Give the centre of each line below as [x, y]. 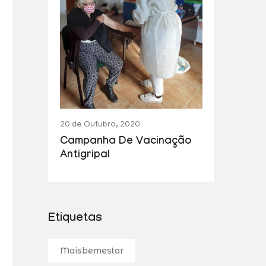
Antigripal [85, 156]
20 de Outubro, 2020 [100, 125]
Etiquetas [75, 219]
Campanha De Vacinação [126, 142]
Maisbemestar [92, 250]
